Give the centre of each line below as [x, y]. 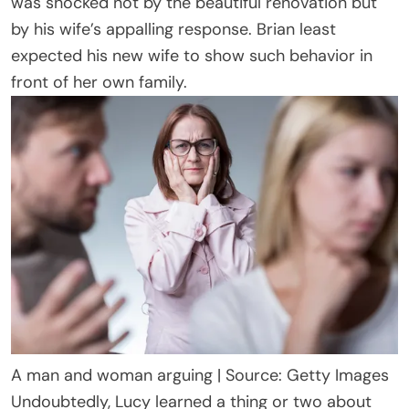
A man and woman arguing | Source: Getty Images [200, 375]
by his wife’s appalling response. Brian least [173, 30]
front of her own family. [99, 83]
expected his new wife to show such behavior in [192, 56]
